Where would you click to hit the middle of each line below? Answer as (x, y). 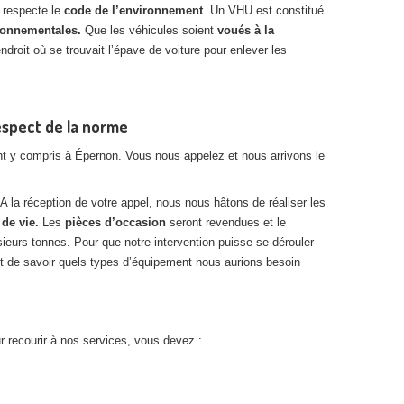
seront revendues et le (226, 222)
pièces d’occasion (115, 222)
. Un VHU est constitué (263, 10)
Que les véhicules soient (151, 30)
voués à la (246, 30)
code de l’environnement (133, 10)
